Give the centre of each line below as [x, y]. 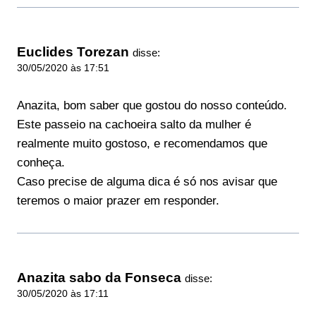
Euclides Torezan [73, 51]
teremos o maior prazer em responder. [118, 200]
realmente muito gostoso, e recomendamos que [142, 143]
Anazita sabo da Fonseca [99, 277]
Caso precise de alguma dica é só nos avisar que [147, 181]
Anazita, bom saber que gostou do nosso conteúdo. [152, 105]
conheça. [41, 162]
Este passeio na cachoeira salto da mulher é [134, 124]
